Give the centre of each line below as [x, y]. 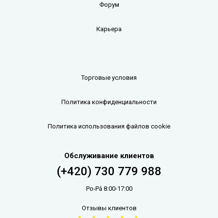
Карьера [109, 29]
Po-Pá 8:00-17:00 [109, 189]
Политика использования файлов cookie [109, 126]
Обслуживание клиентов [109, 156]
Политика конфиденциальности [109, 102]
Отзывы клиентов [109, 208]
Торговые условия [109, 78]
